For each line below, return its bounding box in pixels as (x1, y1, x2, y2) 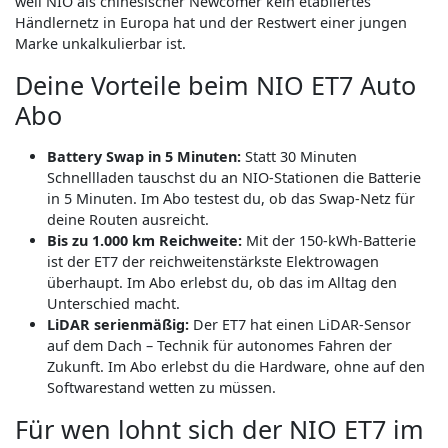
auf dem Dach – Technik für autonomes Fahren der (47, 336, 392, 355)
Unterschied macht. (47, 294, 180, 313)
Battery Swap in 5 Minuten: (47, 147, 241, 166)
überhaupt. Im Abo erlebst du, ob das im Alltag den (47, 273, 397, 292)
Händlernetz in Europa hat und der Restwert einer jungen (15, 13, 407, 32)
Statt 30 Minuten (241, 147, 357, 166)
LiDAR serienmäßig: (47, 315, 189, 334)
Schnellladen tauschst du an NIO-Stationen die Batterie (47, 168, 421, 187)
